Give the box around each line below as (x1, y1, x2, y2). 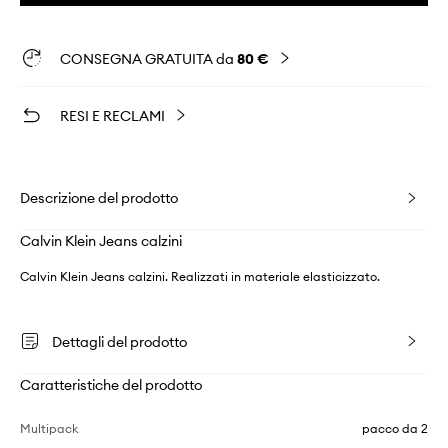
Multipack (20, 421, 78, 437)
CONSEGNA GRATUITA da (60, 50, 237, 69)
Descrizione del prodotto (20, 189, 178, 208)
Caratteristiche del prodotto (20, 376, 202, 395)
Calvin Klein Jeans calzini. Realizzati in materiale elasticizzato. (20, 269, 380, 285)
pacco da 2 (362, 421, 428, 437)
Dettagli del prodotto (52, 333, 187, 352)
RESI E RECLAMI (60, 107, 165, 126)
